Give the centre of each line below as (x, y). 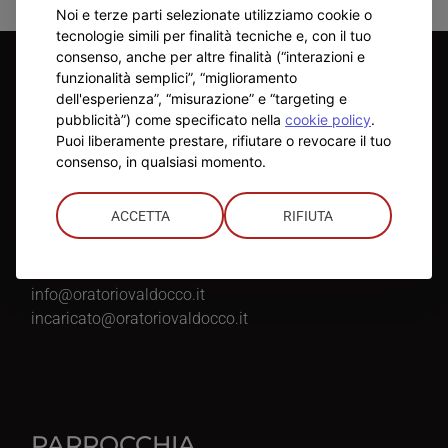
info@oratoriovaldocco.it (118, 294)
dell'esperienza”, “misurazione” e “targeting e (201, 98)
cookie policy (328, 119)
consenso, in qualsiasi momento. (161, 161)
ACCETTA (140, 216)
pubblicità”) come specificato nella (170, 119)
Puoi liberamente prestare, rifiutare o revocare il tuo (223, 140)
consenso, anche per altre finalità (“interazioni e (210, 56)
